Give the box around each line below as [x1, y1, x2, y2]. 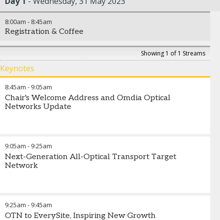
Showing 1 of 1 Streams [141, 49, 205, 57]
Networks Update [5, 102, 71, 111]
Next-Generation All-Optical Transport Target [5, 152, 176, 162]
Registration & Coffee [5, 27, 83, 36]
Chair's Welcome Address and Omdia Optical [5, 93, 170, 103]
